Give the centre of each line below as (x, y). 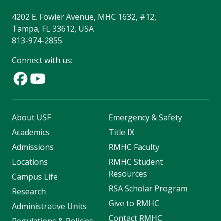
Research (29, 192)
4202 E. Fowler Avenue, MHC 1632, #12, (84, 17)
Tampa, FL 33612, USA (53, 29)
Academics (31, 132)
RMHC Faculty (134, 147)
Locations (30, 162)
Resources (128, 174)
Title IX (121, 132)
